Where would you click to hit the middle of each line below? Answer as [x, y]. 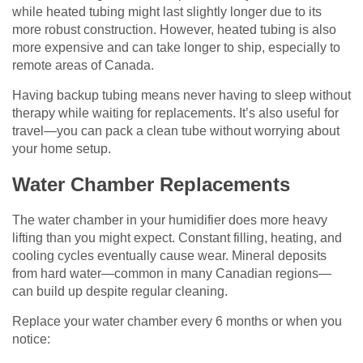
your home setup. [62, 149]
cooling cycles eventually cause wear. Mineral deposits [169, 256]
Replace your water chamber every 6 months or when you [177, 322]
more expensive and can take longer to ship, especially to [176, 48]
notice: [31, 340]
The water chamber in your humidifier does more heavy [170, 220]
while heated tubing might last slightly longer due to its [167, 12]
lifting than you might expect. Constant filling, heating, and [177, 238]
